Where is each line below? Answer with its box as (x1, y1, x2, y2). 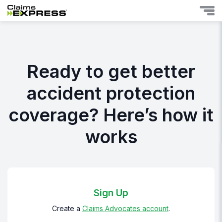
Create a (52, 204, 82, 213)
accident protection (27, 82, 195, 105)
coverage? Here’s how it (8, 104, 214, 126)
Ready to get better (27, 60, 195, 83)
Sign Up (94, 187, 128, 199)
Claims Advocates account (82, 204, 168, 213)
